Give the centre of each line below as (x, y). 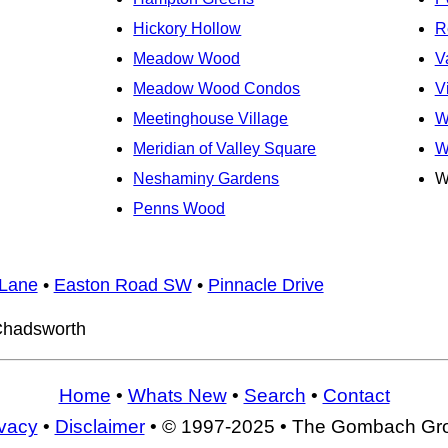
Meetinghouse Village (211, 119)
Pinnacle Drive (265, 284)
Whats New (177, 395)
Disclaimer (99, 426)
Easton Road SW (122, 284)
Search (274, 395)
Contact (356, 395)
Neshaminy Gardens (206, 179)
